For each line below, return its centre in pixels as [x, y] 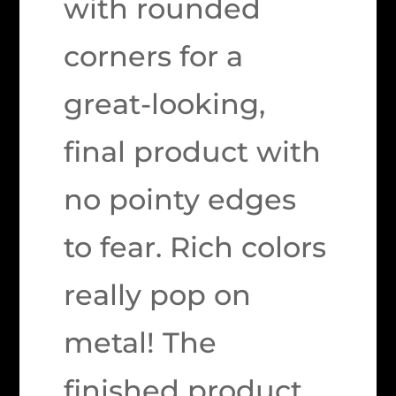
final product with [193, 152]
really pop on [158, 295]
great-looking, [165, 104]
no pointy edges [180, 199]
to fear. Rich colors [195, 247]
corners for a [154, 56]
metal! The [141, 343]
